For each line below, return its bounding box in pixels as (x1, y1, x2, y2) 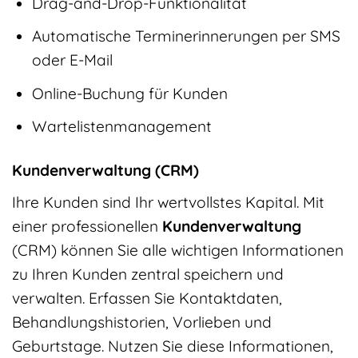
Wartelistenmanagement (31, 117, 212, 137)
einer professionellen (12, 216, 162, 236)
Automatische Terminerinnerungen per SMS (31, 26, 340, 46)
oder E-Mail (31, 50, 113, 70)
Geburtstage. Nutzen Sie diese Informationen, (12, 336, 333, 356)
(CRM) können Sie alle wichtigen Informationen (12, 240, 344, 260)
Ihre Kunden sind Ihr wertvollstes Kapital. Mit (12, 192, 324, 212)
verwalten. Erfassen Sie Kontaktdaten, (12, 288, 282, 308)
